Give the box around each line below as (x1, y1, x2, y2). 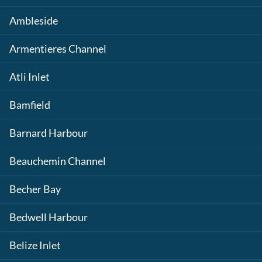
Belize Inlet (9, 239, 61, 251)
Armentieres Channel (9, 43, 106, 55)
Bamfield (9, 99, 50, 111)
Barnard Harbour (9, 127, 88, 139)
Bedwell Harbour (9, 211, 88, 223)
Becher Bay (9, 183, 61, 195)
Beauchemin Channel (9, 155, 106, 167)
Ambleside (9, 15, 58, 27)
